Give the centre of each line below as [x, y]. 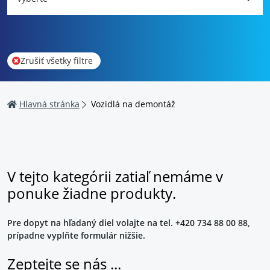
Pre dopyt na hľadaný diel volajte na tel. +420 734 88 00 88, [129, 223]
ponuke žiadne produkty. [92, 193]
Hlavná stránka [49, 104]
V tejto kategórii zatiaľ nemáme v [115, 177]
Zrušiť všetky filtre [57, 61]
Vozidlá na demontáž [133, 104]
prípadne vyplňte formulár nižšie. [76, 235]
